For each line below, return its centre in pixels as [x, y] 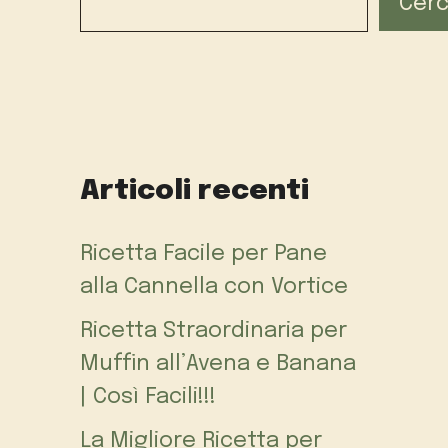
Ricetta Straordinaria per [213, 331]
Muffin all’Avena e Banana [218, 364]
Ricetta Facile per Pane [203, 254]
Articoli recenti [194, 192]
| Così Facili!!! [148, 397]
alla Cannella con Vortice [214, 287]
